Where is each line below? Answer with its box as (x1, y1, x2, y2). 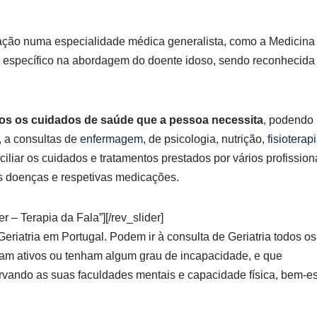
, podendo (263, 114, 313, 126)
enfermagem (80, 133, 143, 145)
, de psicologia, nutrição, (143, 133, 267, 145)
